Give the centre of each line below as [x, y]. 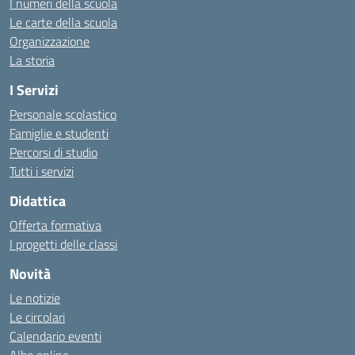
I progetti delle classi [63, 244]
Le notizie [35, 298]
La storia [32, 60]
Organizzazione [50, 41]
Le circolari [37, 317]
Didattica [38, 200]
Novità [30, 273]
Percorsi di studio [53, 152]
